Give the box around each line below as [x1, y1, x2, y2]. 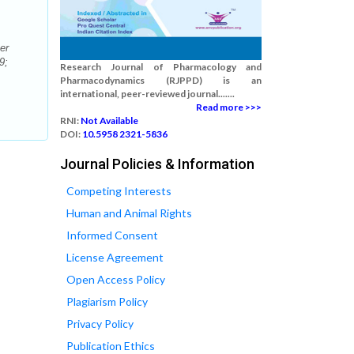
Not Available [81, 115, 138, 126]
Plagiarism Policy [66, 295, 148, 308]
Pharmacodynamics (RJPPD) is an [60, 74, 262, 86]
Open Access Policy [66, 273, 165, 286]
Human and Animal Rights [66, 206, 192, 220]
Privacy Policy [66, 317, 134, 330]
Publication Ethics [66, 339, 155, 352]
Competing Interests [66, 184, 171, 198]
